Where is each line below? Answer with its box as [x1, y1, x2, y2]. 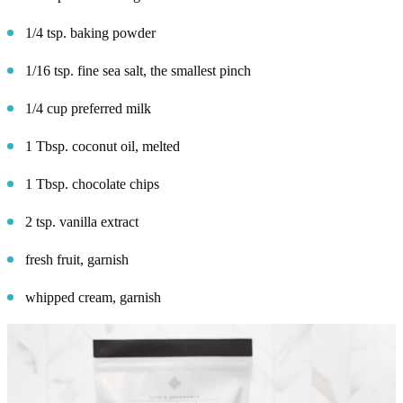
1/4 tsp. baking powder [25, 25, 156, 41]
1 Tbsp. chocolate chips [25, 176, 159, 193]
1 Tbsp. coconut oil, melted [25, 139, 180, 155]
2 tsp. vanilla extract [25, 214, 139, 230]
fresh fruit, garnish [25, 252, 129, 268]
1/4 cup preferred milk [25, 101, 151, 117]
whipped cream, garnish [25, 290, 161, 306]
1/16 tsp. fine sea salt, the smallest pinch [25, 63, 251, 79]
